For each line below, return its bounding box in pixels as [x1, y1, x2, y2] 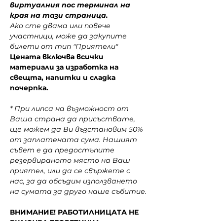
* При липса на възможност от [10, 104, 131, 113]
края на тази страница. [10, 11, 108, 20]
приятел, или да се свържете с [10, 166, 132, 175]
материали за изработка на [10, 63, 120, 72]
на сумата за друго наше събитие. [10, 187, 147, 196]
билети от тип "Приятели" [10, 42, 118, 51]
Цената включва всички [10, 52, 106, 61]
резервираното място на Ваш [10, 156, 132, 165]
